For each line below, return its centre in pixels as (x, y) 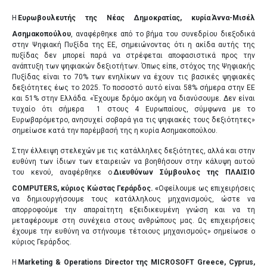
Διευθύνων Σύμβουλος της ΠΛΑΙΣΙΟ (184, 172)
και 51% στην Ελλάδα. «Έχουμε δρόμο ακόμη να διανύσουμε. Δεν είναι (133, 98)
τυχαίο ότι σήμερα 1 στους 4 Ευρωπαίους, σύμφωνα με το (133, 109)
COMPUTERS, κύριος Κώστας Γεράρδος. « (86, 188)
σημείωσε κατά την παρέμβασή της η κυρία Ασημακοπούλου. (115, 130)
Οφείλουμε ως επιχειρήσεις (207, 188)
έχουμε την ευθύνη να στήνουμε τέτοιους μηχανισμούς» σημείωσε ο (133, 231)
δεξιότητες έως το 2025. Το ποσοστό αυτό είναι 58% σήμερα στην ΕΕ (133, 87)
